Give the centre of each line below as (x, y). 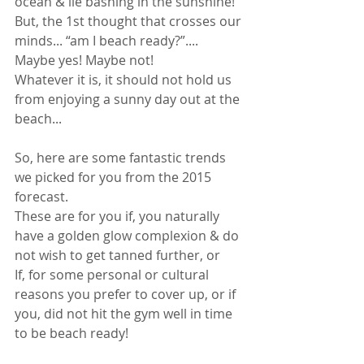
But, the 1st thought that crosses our (130, 21)
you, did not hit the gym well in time (125, 314)
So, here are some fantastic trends (122, 158)
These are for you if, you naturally (119, 216)
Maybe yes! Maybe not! (86, 60)
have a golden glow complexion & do (128, 236)
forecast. (43, 197)
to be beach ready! (73, 333)
